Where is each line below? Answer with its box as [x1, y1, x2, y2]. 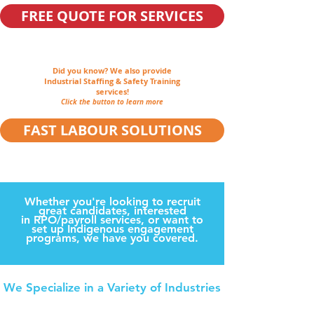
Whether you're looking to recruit [24, 195, 200, 208]
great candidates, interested [38, 204, 186, 217]
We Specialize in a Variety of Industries [4, 280, 221, 294]
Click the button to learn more [61, 97, 163, 107]
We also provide [110, 65, 172, 76]
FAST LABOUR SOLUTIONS [22, 121, 202, 139]
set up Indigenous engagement [31, 222, 193, 235]
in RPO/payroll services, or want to [21, 213, 203, 226]
